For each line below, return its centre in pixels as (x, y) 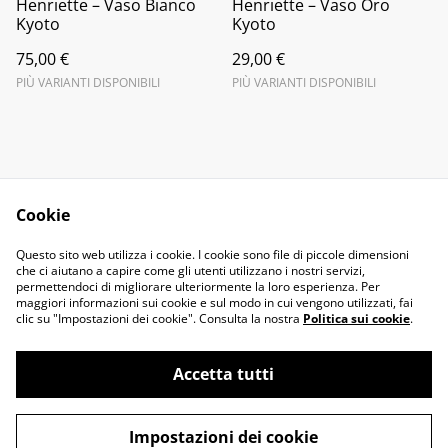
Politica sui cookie (356, 318)
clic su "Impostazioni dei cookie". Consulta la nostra (159, 318)
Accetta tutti (224, 374)
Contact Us (142, 245)
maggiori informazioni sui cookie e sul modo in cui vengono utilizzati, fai (214, 302)
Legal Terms (306, 245)
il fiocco (103, 404)
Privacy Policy (142, 264)
